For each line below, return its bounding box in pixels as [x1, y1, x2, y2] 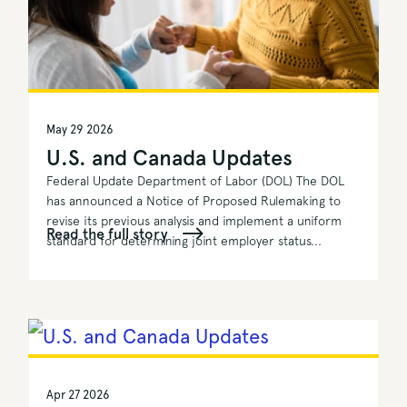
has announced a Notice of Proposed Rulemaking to [46, 194, 342, 209]
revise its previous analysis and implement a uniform [46, 213, 342, 229]
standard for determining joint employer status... [46, 233, 323, 249]
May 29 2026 [46, 123, 114, 137]
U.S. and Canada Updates [46, 144, 293, 172]
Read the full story [46, 225, 169, 243]
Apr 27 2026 [46, 388, 111, 402]
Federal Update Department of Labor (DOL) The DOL [46, 174, 345, 189]
